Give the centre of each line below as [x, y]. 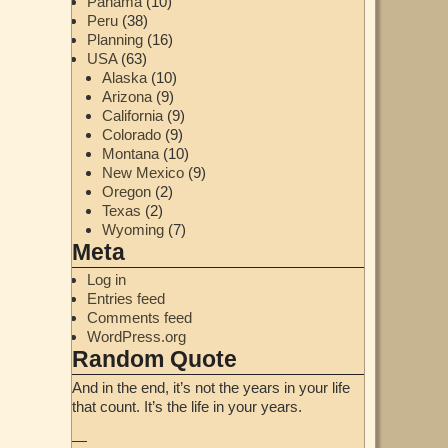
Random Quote [154, 360]
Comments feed [139, 318]
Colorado [131, 135]
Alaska [124, 78]
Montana [130, 154]
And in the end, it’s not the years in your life [210, 387]
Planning [114, 40]
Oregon [126, 192]
